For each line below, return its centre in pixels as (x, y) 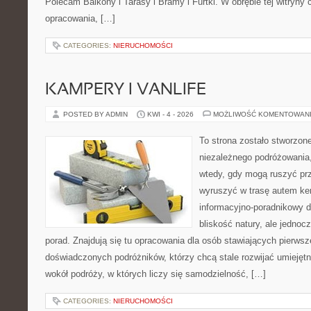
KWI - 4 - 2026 (170, 114)
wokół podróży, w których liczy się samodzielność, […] (155, 274)
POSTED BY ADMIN (96, 114)
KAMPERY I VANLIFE (126, 90)
